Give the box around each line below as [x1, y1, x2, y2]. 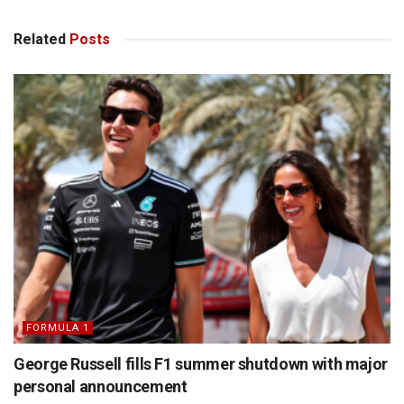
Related [14, 30, 66, 48]
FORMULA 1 [26, 321, 89, 334]
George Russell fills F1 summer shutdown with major [14, 353, 389, 373]
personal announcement [14, 376, 188, 396]
